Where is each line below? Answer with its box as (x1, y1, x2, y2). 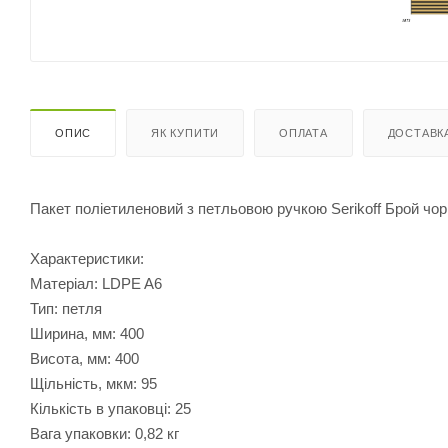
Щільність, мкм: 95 (30, 374, 157, 392)
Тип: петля (30, 299, 102, 317)
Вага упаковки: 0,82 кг (30, 424, 179, 442)
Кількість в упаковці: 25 (30, 399, 191, 417)
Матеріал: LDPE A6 (30, 274, 162, 292)
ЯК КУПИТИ (151, 126, 220, 139)
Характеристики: (30, 249, 144, 267)
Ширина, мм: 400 (30, 324, 144, 342)
